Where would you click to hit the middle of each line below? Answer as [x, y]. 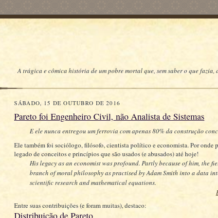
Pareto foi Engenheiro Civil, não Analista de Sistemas [109, 116]
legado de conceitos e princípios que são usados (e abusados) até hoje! [106, 154]
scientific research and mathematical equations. [93, 182]
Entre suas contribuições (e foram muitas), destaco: [80, 205]
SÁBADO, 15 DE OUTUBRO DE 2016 [67, 103]
